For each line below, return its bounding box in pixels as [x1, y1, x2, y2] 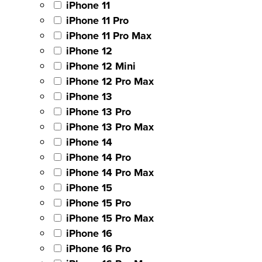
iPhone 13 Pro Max [66, 119, 154, 135]
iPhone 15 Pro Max [66, 210, 154, 226]
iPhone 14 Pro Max [66, 164, 154, 180]
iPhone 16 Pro [66, 240, 131, 256]
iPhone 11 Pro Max [66, 27, 151, 43]
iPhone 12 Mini [66, 58, 136, 74]
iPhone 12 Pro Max [66, 73, 154, 89]
